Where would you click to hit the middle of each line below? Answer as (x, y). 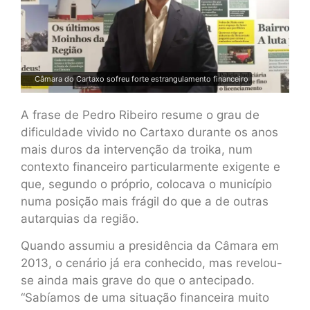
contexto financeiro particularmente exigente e (151, 166)
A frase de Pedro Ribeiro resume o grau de (140, 115)
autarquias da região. (80, 218)
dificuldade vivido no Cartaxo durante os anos (149, 132)
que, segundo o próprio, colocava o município (146, 184)
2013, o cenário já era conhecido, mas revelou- (152, 263)
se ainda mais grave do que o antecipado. (138, 281)
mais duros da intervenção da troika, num (137, 149)
